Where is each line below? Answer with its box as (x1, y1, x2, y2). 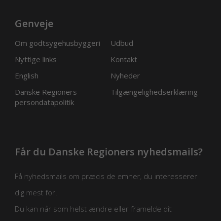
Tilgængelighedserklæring (110, 87, 198, 97)
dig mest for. (15, 187, 57, 198)
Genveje (15, 17, 53, 31)
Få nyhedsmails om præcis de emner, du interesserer (15, 171, 197, 182)
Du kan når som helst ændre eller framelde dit (15, 204, 172, 214)
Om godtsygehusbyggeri (15, 38, 100, 48)
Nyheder (110, 71, 140, 81)
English (15, 71, 38, 81)
